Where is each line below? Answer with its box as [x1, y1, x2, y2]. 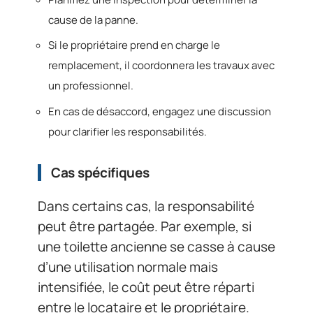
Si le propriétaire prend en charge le [48, 38, 220, 52]
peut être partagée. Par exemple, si [38, 217, 252, 235]
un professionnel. [48, 78, 133, 93]
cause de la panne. [48, 12, 138, 27]
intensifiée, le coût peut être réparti [38, 278, 254, 296]
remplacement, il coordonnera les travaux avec [48, 58, 275, 73]
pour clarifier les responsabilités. [48, 124, 207, 139]
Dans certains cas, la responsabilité [38, 197, 254, 215]
